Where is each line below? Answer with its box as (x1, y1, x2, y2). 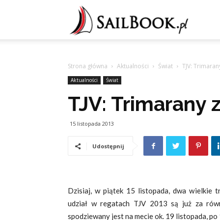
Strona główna (68, 62, 108, 70)
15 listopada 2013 (70, 120, 114, 127)
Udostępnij (92, 142, 124, 150)
